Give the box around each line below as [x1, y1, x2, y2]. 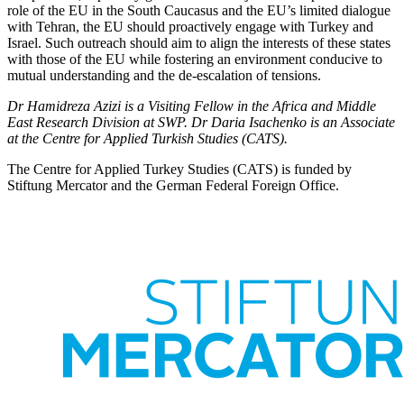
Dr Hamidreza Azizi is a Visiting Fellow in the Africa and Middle [7, 97, 376, 114]
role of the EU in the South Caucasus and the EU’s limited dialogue [7, 2, 390, 18]
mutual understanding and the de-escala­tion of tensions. [7, 67, 321, 83]
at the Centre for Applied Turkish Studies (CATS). [7, 130, 288, 146]
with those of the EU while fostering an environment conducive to [7, 50, 382, 67]
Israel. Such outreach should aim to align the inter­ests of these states [7, 34, 390, 50]
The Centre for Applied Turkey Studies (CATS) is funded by [7, 161, 352, 177]
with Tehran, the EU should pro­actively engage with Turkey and [7, 18, 373, 34]
